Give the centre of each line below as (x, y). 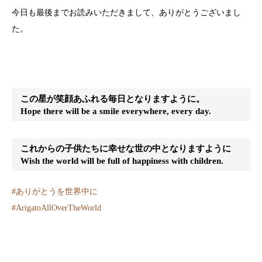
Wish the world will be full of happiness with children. (122, 161)
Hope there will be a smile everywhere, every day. (116, 111)
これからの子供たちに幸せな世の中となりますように (126, 149)
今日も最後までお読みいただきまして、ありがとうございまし (126, 12)
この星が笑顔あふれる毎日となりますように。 (113, 99)
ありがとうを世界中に (57, 192)
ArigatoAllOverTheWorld (58, 208)
